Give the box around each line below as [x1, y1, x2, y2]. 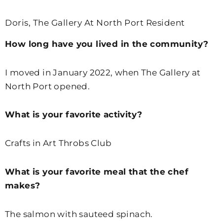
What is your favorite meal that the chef [5, 166, 188, 177]
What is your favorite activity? [5, 110, 143, 120]
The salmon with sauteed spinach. [5, 209, 153, 219]
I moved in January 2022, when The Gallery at [5, 67, 201, 77]
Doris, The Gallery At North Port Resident [5, 17, 185, 28]
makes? [5, 180, 40, 190]
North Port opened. [5, 81, 90, 91]
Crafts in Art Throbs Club [5, 138, 111, 148]
